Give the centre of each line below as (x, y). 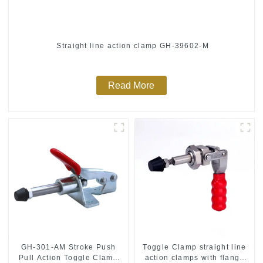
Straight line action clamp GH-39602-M (131, 45)
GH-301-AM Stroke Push (68, 247)
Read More (131, 86)
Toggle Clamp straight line (195, 247)
